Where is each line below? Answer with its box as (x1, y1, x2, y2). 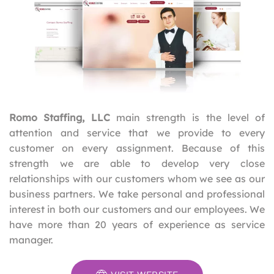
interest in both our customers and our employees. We (9, 203, 265, 215)
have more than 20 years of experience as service (9, 218, 265, 231)
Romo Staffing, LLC (9, 111, 110, 124)
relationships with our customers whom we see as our (9, 172, 265, 185)
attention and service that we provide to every (9, 127, 265, 139)
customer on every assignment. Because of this (9, 142, 265, 154)
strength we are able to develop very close (9, 157, 265, 169)
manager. (9, 234, 53, 246)
